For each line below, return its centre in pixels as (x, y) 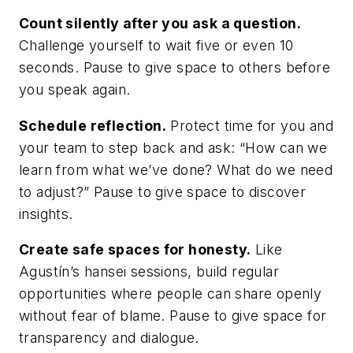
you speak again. (75, 90)
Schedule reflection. (93, 125)
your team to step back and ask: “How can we (173, 147)
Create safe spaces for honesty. (135, 250)
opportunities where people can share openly (171, 294)
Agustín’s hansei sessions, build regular (149, 272)
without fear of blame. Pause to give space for (173, 316)
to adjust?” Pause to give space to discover (163, 191)
